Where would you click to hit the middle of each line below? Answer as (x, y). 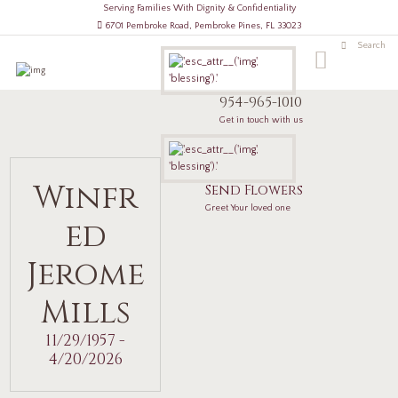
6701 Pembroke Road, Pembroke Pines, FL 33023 (203, 26)
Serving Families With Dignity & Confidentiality (199, 8)
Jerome (85, 275)
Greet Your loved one (248, 207)
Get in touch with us (262, 119)
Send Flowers (255, 190)
